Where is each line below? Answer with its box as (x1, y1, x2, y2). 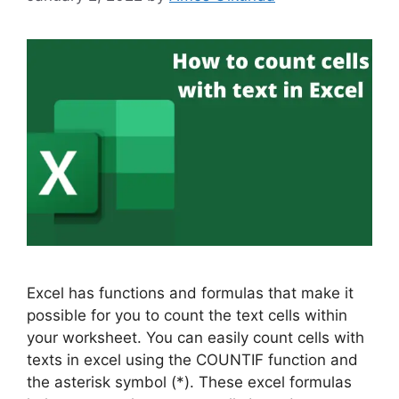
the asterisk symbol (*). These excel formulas (27, 372, 352, 391)
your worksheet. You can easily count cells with (27, 328, 364, 346)
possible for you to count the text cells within (27, 305, 347, 324)
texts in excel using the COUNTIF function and (27, 350, 358, 369)
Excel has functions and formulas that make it (27, 283, 354, 302)
